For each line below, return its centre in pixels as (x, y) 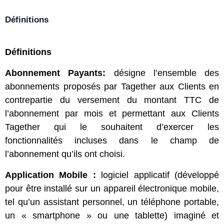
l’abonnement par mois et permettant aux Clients (112, 113)
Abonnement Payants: (55, 73)
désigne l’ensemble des (166, 73)
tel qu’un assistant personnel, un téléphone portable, (112, 202)
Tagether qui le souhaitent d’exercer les (112, 127)
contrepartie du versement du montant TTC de (112, 100)
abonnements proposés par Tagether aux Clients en (112, 86)
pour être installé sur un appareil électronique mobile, (112, 188)
